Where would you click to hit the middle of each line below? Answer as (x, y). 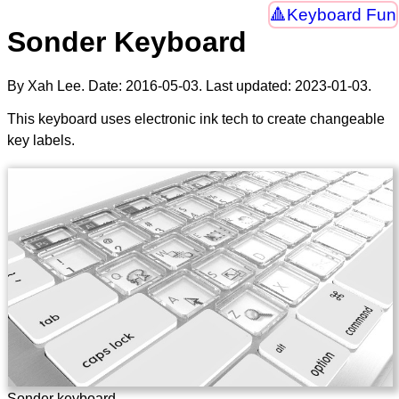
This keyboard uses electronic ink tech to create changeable (196, 118)
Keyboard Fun (341, 15)
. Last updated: (247, 85)
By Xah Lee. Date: (66, 85)
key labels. (41, 140)
